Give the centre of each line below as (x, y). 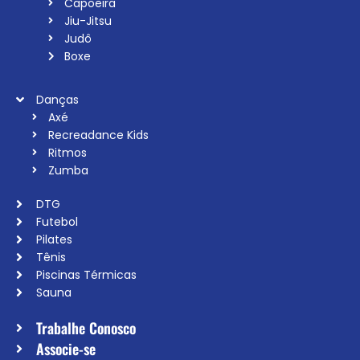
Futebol (57, 221)
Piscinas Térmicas (86, 274)
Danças (57, 99)
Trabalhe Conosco (86, 327)
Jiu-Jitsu (88, 20)
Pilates (54, 239)
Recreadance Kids (98, 135)
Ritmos (67, 152)
